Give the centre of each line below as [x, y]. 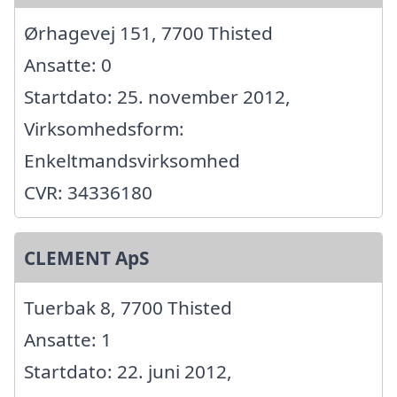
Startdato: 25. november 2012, [157, 97]
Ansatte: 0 [68, 65]
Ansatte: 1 [68, 340]
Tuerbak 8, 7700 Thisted [128, 308]
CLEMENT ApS [86, 258]
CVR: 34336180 [88, 193]
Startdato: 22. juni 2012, [128, 372]
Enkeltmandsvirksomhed [132, 161]
